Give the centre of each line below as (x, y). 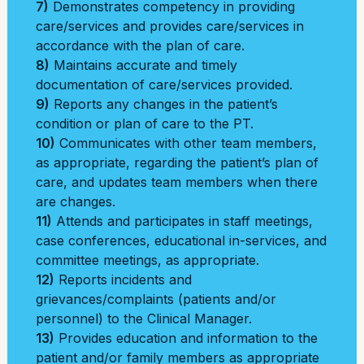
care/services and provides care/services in (170, 26)
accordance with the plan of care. (140, 45)
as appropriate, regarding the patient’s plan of (177, 162)
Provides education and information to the (186, 338)
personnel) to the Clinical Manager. (144, 318)
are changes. (76, 201)
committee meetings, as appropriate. (147, 260)
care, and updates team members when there (177, 182)
